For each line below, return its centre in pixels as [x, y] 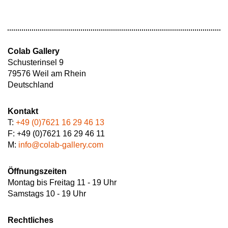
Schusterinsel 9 [36, 62]
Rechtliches [31, 220]
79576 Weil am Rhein [47, 73]
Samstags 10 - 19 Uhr [47, 193]
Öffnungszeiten [37, 171]
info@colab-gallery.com [61, 145]
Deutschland [31, 84]
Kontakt [23, 111]
